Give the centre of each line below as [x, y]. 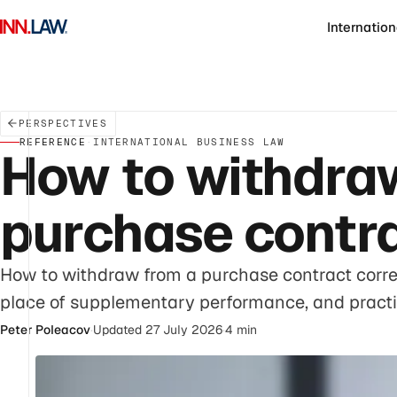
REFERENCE [53, 141]
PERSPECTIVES [63, 123]
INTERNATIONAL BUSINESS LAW [189, 141]
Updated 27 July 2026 [158, 329]
